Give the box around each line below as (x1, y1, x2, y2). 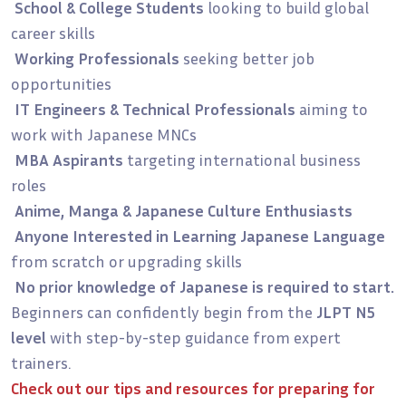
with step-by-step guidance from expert (46, 326, 341, 347)
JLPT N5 (316, 301, 375, 322)
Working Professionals (14, 47, 179, 68)
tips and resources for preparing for (113, 377, 375, 398)
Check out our (11, 377, 113, 398)
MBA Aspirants (14, 149, 123, 169)
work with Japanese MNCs (11, 123, 197, 144)
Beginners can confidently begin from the (11, 301, 316, 322)
